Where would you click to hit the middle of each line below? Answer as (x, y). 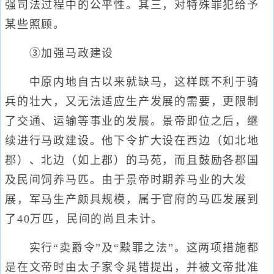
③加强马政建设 (60, 53)
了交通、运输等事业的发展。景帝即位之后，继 (132, 121)
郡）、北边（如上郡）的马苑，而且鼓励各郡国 (132, 160)
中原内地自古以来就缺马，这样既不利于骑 (132, 82)
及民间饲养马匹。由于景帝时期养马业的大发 (126, 180)
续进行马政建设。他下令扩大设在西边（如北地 (132, 141)
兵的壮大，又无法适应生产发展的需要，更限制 (132, 102)
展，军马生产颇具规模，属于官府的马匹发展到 (132, 199)
